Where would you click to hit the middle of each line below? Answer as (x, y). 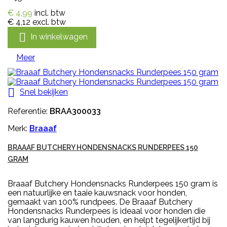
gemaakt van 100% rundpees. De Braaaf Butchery (100, 202)
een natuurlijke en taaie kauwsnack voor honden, (97, 193)
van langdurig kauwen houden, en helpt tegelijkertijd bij (109, 220)
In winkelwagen (59, 37)
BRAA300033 (75, 111)
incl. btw (50, 13)
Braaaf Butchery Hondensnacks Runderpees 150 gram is (113, 183)
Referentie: (29, 111)
